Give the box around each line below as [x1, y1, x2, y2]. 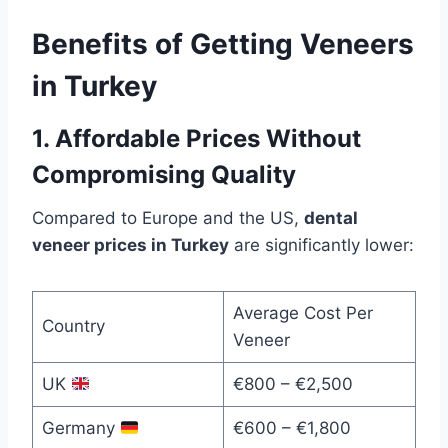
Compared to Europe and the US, [32, 208, 304, 229]
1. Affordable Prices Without [32, 124, 361, 154]
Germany [41, 418, 120, 439]
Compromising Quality [32, 160, 296, 190]
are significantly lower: [229, 235, 414, 256]
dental [304, 208, 358, 229]
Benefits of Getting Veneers [32, 27, 414, 62]
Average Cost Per [232, 303, 373, 324]
